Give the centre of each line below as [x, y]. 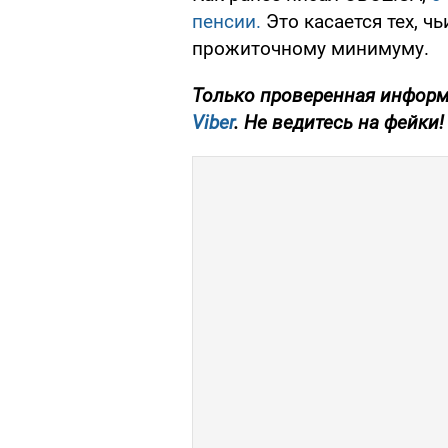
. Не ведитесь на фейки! [339, 123]
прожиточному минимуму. [310, 49]
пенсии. [226, 22]
